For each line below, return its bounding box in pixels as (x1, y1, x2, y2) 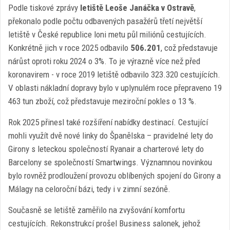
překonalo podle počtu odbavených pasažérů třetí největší (8, 16, 202, 26)
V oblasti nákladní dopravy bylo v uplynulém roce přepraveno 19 (8, 83, 222, 93)
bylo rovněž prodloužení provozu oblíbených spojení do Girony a (8, 170, 221, 181)
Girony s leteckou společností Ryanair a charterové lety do (8, 144, 204, 154)
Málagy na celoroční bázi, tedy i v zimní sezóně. (8, 184, 170, 194)
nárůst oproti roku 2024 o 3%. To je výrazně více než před (8, 56, 200, 66)
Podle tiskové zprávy (8, 3, 78, 13)
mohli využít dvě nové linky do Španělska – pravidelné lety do (8, 130, 213, 141)
